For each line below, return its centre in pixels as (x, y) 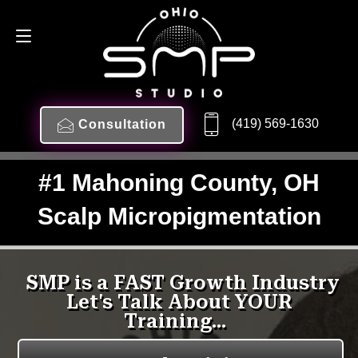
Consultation (122, 124)
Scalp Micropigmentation (179, 216)
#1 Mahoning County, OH (179, 183)
